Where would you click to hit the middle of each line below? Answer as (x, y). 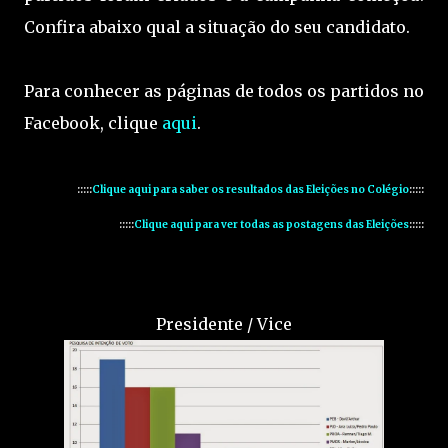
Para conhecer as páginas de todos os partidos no (224, 91)
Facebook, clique (93, 123)
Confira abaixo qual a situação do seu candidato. (217, 27)
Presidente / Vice (224, 324)
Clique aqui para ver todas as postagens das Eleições (271, 225)
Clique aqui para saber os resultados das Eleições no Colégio (250, 190)
